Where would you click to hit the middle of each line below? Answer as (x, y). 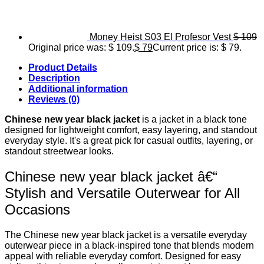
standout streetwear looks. (59, 151)
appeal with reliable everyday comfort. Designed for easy (123, 256)
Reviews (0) (54, 99)
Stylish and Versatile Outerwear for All (122, 193)
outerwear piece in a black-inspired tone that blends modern (129, 245)
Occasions (37, 209)
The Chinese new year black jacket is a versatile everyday (126, 235)
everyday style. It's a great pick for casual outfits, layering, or (129, 140)
